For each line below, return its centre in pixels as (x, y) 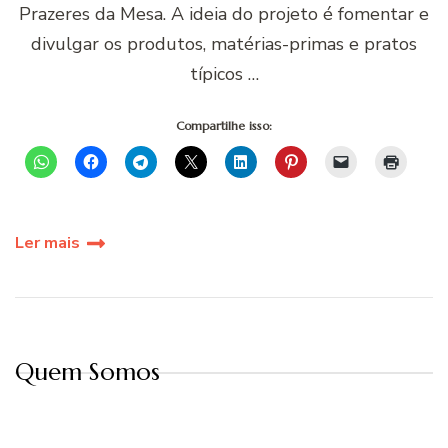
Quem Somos (87, 372)
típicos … (224, 74)
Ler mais (47, 243)
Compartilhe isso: (224, 126)
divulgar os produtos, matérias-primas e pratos (224, 44)
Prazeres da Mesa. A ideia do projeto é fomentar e (224, 14)
